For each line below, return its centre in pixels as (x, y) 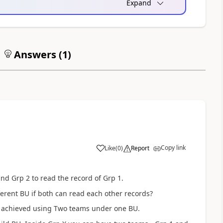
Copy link (173, 147)
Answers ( (37, 54)
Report (140, 148)
